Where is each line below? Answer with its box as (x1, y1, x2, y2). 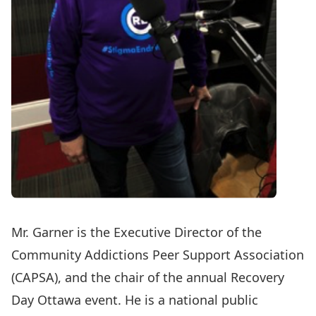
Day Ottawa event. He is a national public (11, 291, 258, 308)
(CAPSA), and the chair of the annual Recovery (11, 269, 284, 286)
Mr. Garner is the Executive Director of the (11, 224, 262, 241)
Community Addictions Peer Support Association (11, 246, 304, 263)
